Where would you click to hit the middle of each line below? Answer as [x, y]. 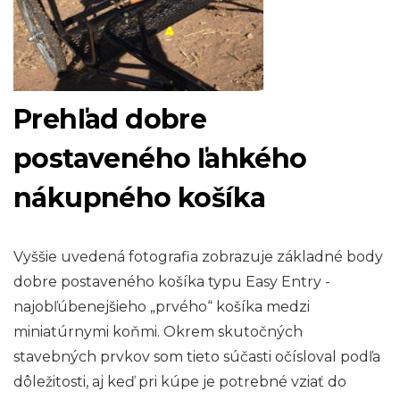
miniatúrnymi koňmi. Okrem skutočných [158, 332]
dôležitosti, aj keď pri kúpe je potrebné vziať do [180, 382]
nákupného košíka [140, 198]
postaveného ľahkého [160, 159]
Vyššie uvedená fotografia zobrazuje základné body [198, 257]
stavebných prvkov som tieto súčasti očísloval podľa [197, 357]
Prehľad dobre [110, 120]
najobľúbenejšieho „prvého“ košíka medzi [162, 307]
